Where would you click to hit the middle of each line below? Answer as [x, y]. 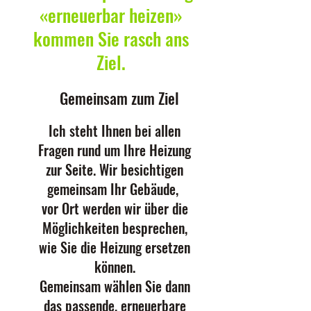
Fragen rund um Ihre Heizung [115, 150]
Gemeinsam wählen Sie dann [115, 286]
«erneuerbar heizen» [111, 15]
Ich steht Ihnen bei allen [115, 131]
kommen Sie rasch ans [111, 39]
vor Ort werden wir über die [115, 208]
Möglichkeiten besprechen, [115, 228]
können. [115, 267]
